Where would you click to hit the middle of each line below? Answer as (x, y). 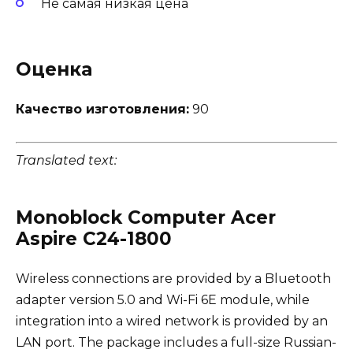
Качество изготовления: (102, 110)
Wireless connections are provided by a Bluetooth (173, 278)
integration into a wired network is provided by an (172, 321)
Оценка (54, 70)
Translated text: (66, 160)
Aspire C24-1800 (94, 238)
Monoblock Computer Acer (146, 217)
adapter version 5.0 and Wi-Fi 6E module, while (163, 299)
